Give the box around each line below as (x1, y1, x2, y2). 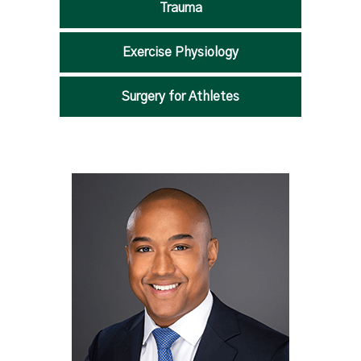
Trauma (159, 2, 202, 15)
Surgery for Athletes (122, 90, 239, 103)
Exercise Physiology (122, 46, 239, 59)
